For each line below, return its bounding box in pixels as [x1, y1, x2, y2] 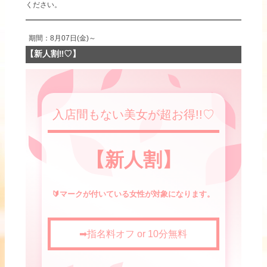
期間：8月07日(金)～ [29, 33, 97, 42]
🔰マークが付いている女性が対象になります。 [52, 189, 215, 198]
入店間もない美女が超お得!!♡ [52, 107, 215, 121]
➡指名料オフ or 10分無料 [79, 228, 188, 239]
